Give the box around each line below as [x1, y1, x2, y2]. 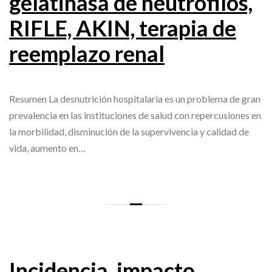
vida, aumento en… [9, 142, 86, 154]
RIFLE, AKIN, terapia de [9, 15, 236, 42]
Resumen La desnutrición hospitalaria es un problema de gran [9, 93, 260, 105]
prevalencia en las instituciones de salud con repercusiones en [9, 109, 261, 121]
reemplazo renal [9, 40, 165, 67]
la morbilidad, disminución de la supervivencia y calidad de [9, 126, 249, 138]
